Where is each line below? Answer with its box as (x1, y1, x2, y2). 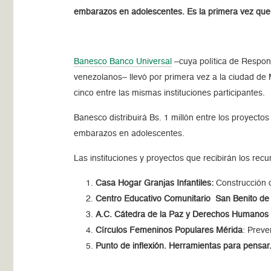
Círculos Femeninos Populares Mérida (96, 226, 243, 235)
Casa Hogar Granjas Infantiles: (96, 178, 214, 188)
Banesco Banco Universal (74, 57, 172, 66)
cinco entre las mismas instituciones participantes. (74, 88, 266, 97)
